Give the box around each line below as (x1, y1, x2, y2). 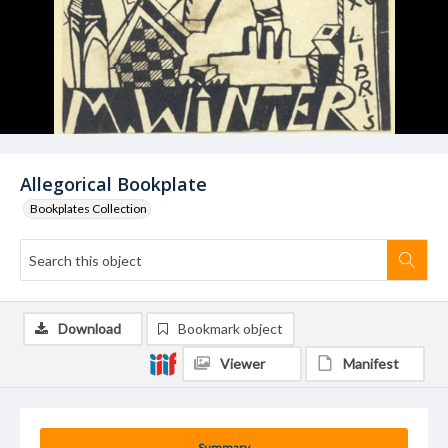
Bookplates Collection (30, 201, 147, 216)
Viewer (220, 355, 265, 372)
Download (58, 320, 121, 337)
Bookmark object (178, 320, 283, 337)
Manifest (343, 355, 399, 372)
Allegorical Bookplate (20, 172, 207, 196)
